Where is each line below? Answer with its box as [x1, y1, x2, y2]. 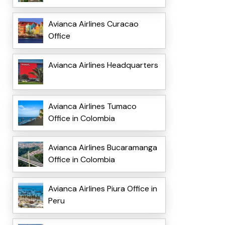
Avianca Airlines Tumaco [48, 101, 137, 112]
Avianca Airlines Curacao [48, 19, 139, 30]
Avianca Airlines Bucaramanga [48, 142, 157, 153]
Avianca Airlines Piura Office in [48, 183, 157, 194]
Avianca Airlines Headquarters [48, 60, 158, 71]
